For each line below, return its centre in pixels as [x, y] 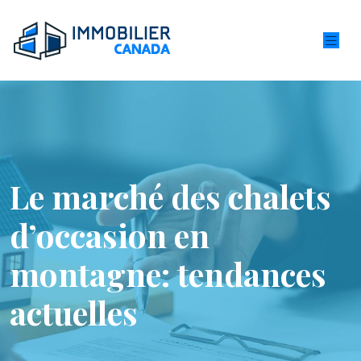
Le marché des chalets [170, 196]
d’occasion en [110, 235]
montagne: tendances [168, 274]
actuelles [74, 312]
